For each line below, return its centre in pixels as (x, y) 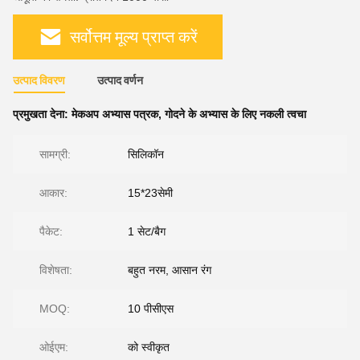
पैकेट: (51, 231)
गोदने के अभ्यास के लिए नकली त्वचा (235, 114)
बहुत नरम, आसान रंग (170, 270)
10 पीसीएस (151, 309)
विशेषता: (56, 270)
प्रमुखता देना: (42, 114)
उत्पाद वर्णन (120, 80)
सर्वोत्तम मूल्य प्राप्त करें (134, 37)
